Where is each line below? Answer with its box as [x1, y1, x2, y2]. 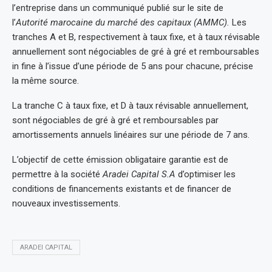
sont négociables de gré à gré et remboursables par [12, 114, 219, 126]
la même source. [12, 75, 79, 86]
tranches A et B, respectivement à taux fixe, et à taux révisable [12, 31, 260, 42]
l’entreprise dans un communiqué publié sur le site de [12, 2, 223, 13]
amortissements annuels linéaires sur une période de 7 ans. [12, 129, 250, 140]
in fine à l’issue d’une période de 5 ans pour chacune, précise [12, 60, 253, 72]
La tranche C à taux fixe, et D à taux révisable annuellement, [12, 100, 248, 111]
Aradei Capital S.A [103, 168, 175, 180]
